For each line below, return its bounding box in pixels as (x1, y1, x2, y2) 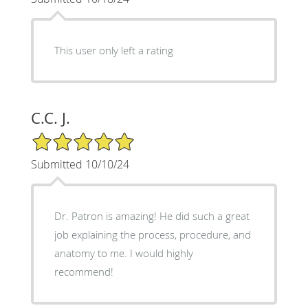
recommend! (54, 264, 113, 278)
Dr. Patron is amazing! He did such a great (54, 208, 250, 223)
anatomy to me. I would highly (54, 245, 193, 260)
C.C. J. (30, 107, 70, 128)
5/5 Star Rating (30, 130, 99, 144)
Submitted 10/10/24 (30, 156, 129, 172)
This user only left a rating (54, 43, 173, 57)
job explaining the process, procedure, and (54, 227, 251, 241)
